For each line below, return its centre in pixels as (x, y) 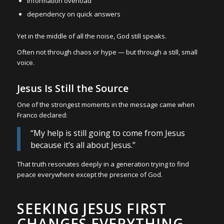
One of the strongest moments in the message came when (105, 104)
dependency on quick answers (73, 14)
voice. (25, 62)
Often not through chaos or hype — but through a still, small (107, 52)
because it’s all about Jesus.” (83, 145)
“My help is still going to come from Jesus (107, 133)
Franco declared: (42, 115)
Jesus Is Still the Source (72, 88)
